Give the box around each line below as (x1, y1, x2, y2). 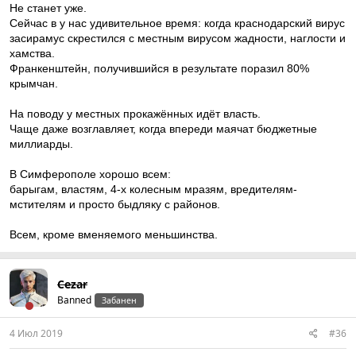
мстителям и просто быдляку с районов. (10, 198, 220, 211)
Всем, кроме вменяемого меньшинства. (10, 228, 218, 241)
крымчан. (10, 77, 58, 90)
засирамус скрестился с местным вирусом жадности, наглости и (10, 32, 346, 44)
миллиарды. (10, 137, 73, 150)
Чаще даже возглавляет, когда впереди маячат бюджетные (10, 122, 317, 135)
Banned (57, 293, 91, 307)
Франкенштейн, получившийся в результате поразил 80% (10, 62, 309, 75)
